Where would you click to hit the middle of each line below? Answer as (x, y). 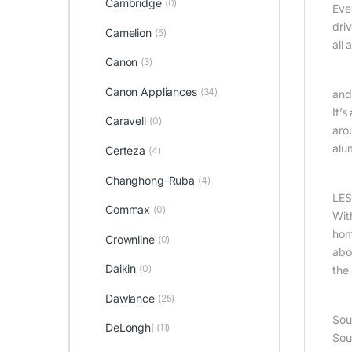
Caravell (125, 121)
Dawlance (130, 298)
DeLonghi (129, 328)
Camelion (128, 32)
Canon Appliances (151, 91)
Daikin (121, 269)
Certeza (125, 150)
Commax (128, 210)
